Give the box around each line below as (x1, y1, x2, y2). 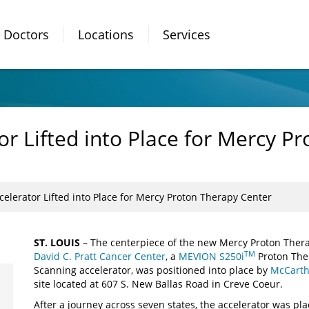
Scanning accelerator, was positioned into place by (34, 263, 270, 277)
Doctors (3, 26, 49, 43)
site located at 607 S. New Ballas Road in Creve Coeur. (34, 277, 283, 290)
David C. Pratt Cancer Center (34, 250, 166, 263)
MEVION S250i (179, 250, 244, 263)
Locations (78, 26, 134, 43)
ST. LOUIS (34, 236, 83, 249)
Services (163, 26, 210, 43)
